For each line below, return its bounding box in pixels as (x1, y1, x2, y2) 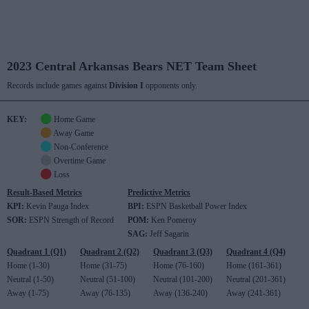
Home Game (52, 114, 95, 124)
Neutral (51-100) (80, 275, 135, 284)
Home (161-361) (226, 261, 281, 270)
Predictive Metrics (128, 188, 190, 197)
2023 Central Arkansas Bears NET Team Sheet (7, 59, 257, 73)
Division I (109, 81, 143, 90)
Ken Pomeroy (149, 215, 197, 225)
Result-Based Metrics (7, 188, 82, 197)
